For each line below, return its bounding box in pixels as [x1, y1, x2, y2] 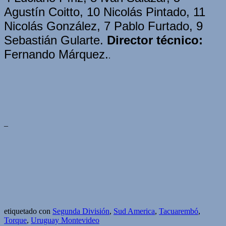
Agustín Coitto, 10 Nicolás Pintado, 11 [4, 5, 205, 19]
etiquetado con [4, 206, 52, 215]
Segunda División [52, 206, 109, 215]
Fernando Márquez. [4, 47, 108, 61]
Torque [4, 215, 27, 224]
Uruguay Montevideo [31, 215, 99, 224]
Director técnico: [107, 33, 203, 47]
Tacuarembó [159, 206, 198, 215]
